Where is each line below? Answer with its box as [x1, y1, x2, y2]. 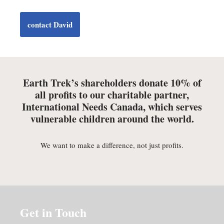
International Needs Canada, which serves [22, 99, 202, 114]
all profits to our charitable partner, [35, 87, 189, 102]
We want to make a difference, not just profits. [40, 140, 183, 150]
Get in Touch [20, 203, 86, 221]
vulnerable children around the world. [30, 111, 194, 126]
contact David [27, 19, 72, 30]
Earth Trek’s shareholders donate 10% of [22, 75, 201, 90]
